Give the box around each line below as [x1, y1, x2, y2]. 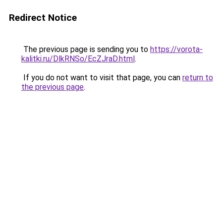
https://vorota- [150, 45, 203, 54]
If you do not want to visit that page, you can [21, 73, 182, 82]
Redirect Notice [9, 12, 77, 23]
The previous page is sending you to [21, 45, 150, 54]
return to [182, 73, 213, 82]
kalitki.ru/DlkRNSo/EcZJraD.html [21, 54, 135, 63]
